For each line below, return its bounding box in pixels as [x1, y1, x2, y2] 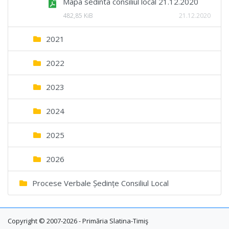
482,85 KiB [62, 11, 93, 20]
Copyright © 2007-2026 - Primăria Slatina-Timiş [8, 216, 148, 225]
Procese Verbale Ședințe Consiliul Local [30, 177, 169, 188]
